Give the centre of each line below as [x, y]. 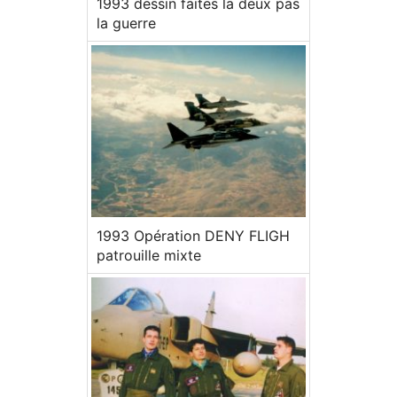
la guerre [126, 23]
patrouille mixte [149, 255]
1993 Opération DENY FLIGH [193, 235]
